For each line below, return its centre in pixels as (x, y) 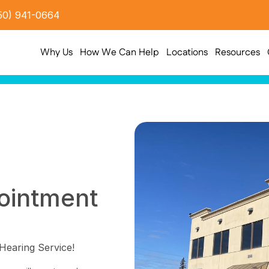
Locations (187, 52)
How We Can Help (119, 52)
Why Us (56, 52)
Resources (237, 52)
